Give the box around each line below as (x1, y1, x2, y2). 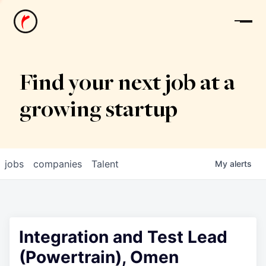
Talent (91, 158, 119, 170)
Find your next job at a (19, 72, 235, 96)
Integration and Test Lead (19, 227, 227, 247)
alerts (230, 159, 252, 169)
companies (33, 158, 82, 170)
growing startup (19, 99, 178, 123)
